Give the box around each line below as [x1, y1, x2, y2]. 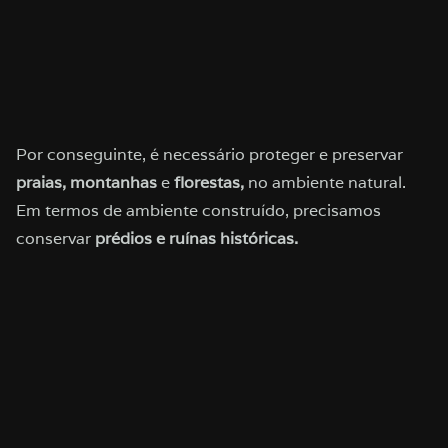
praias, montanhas [16, 172, 157, 194]
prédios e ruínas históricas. [95, 228, 298, 250]
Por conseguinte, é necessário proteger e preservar [16, 144, 403, 166]
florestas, [174, 172, 244, 194]
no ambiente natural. [244, 172, 406, 194]
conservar [16, 228, 95, 250]
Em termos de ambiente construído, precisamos [16, 200, 381, 222]
